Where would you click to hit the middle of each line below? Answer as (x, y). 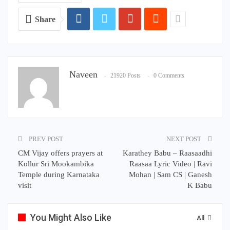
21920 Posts (126, 76)
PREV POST (45, 139)
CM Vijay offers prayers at (60, 153)
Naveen (83, 75)
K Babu (200, 186)
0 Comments (169, 76)
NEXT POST (185, 139)
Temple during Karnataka (59, 175)
